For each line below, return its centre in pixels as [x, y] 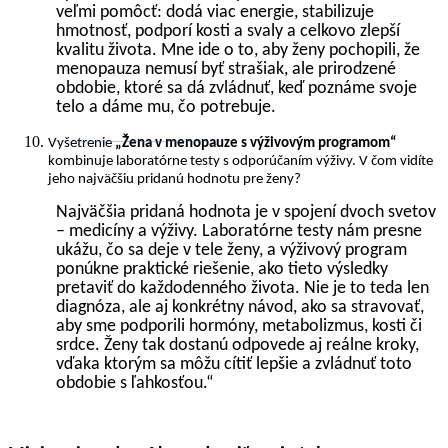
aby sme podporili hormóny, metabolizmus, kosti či [239, 326]
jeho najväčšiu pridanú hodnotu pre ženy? [174, 179]
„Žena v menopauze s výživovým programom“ [256, 143]
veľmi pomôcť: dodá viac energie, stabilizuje [215, 12]
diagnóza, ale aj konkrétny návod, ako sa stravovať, [240, 307]
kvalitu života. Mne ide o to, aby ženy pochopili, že [238, 50]
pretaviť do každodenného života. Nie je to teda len [242, 288]
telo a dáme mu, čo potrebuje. [166, 107]
